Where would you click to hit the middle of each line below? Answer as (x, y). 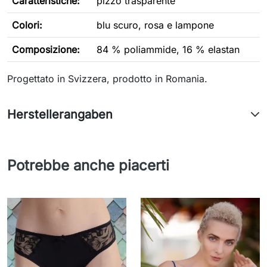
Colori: (27, 25)
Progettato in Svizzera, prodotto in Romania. (107, 79)
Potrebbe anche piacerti (88, 166)
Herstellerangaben (60, 115)
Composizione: (46, 50)
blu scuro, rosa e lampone (155, 25)
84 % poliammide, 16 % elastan (168, 50)
